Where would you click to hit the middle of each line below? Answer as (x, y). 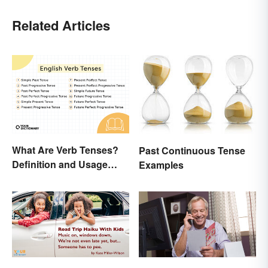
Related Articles (61, 25)
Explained (35, 179)
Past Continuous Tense (192, 150)
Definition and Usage (60, 165)
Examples (161, 165)
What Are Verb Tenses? (65, 150)
